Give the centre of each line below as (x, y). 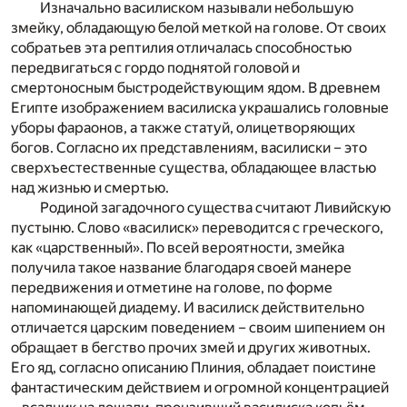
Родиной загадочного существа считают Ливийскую (215, 208)
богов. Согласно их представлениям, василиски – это (189, 148)
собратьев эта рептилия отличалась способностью (181, 48)
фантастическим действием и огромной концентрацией (200, 388)
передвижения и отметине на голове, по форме (172, 288)
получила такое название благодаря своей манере (181, 268)
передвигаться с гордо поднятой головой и (155, 68)
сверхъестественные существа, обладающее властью (194, 168)
